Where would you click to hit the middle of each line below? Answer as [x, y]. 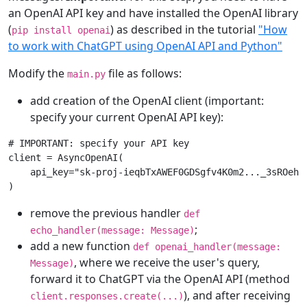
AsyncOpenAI [88, 158]
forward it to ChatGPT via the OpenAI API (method [160, 279]
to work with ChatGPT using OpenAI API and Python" [145, 46]
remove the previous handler [107, 213]
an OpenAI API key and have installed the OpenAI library [153, 13]
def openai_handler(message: [207, 247]
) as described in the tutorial [184, 30]
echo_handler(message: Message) [112, 231]
